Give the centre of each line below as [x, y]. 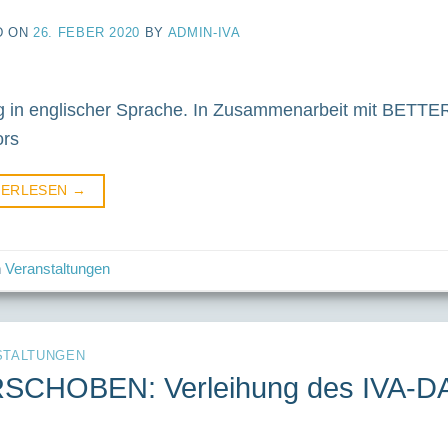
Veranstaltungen [58, 268]
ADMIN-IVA [204, 32]
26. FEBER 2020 [87, 32]
